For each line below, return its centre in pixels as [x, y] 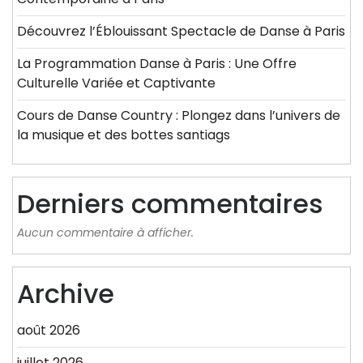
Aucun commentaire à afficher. [105, 233]
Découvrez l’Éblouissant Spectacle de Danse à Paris [181, 32]
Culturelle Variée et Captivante [116, 83]
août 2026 [49, 331]
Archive [66, 294]
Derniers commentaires [170, 204]
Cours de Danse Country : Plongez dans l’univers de [179, 116]
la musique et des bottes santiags [124, 135]
